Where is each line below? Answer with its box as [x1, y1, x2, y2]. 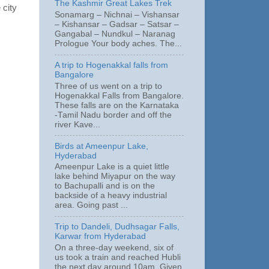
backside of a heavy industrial [55, 191, 167, 201]
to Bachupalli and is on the [55, 181, 155, 191]
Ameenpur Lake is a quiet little [55, 162, 169, 172]
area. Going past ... [55, 201, 128, 210]
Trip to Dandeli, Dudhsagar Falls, [55, 222, 180, 232]
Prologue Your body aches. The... [55, 39, 182, 49]
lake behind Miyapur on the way [55, 172, 175, 181]
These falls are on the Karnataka [55, 100, 179, 110]
